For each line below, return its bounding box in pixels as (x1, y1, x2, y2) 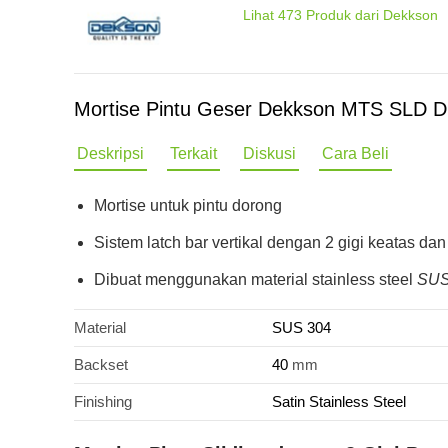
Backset (74, 356, 128, 373)
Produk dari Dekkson (302, 7, 438, 23)
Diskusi (243, 145, 296, 162)
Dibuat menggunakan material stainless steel (94, 271, 417, 288)
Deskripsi (77, 145, 144, 162)
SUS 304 (272, 319, 331, 336)
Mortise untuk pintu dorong (94, 197, 282, 214)
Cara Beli (322, 145, 389, 162)
